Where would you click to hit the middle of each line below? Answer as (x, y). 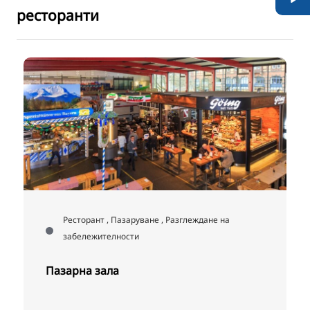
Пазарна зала (82, 270)
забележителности (101, 236)
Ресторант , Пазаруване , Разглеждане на (147, 219)
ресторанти (58, 15)
